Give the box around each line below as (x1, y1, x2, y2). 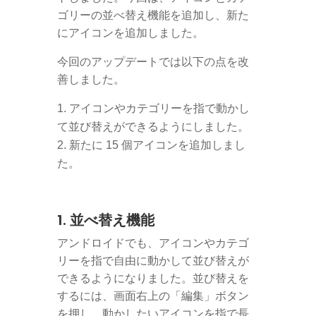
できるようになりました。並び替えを (56, 272, 249, 284)
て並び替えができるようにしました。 (56, 121, 249, 133)
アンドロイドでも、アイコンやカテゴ (56, 237, 249, 249)
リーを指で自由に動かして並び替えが (56, 255, 249, 267)
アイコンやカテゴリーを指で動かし (68, 102, 250, 114)
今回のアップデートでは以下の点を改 (56, 56, 249, 68)
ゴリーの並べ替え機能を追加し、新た (56, 9, 249, 21)
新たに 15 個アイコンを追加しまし (68, 139, 245, 151)
